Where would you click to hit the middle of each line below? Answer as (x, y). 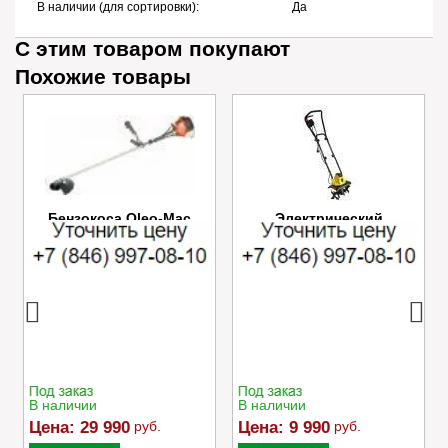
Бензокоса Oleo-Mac (119, 217)
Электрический (328, 217)
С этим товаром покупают (152, 48)
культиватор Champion (328, 233)
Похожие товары (103, 76)
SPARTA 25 (119, 233)
